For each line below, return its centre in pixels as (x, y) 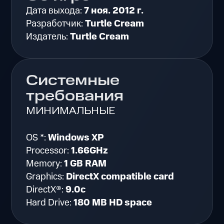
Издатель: (48, 37)
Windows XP (76, 138)
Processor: (49, 151)
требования (75, 96)
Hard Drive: (50, 203)
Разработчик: (56, 24)
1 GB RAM (85, 164)
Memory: (45, 164)
